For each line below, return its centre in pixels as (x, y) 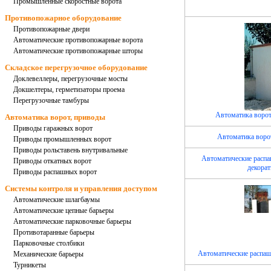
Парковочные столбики (49, 243)
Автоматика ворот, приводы (55, 117)
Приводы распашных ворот (55, 172)
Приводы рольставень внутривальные (70, 150)
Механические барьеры (48, 254)
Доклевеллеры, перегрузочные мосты (70, 79)
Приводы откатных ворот (52, 161)
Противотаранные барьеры (54, 232)
